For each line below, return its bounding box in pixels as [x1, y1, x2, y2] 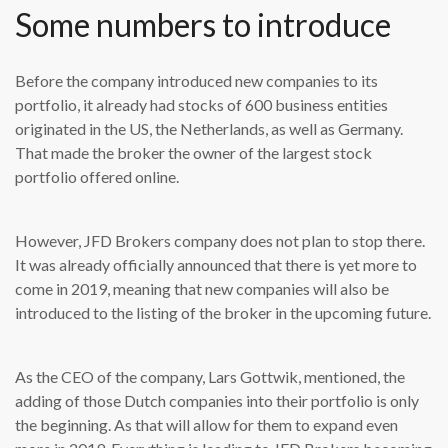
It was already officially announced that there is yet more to [15, 255, 417, 275]
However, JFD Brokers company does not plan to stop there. [15, 231, 425, 251]
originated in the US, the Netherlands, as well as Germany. [15, 119, 403, 139]
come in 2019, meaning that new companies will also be [15, 279, 389, 299]
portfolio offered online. [15, 167, 179, 187]
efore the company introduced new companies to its [26, 71, 378, 91]
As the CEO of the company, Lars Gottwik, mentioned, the [15, 367, 405, 387]
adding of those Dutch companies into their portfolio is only [15, 391, 419, 411]
